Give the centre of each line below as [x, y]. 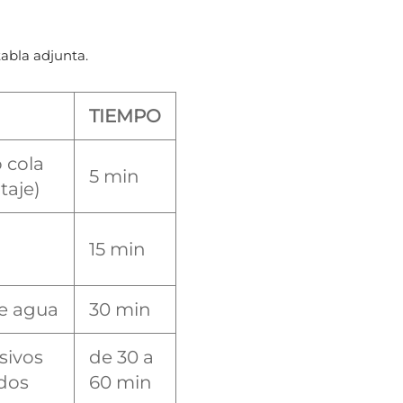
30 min [120, 310]
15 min [117, 250]
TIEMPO [125, 116]
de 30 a [121, 358]
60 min [121, 383]
